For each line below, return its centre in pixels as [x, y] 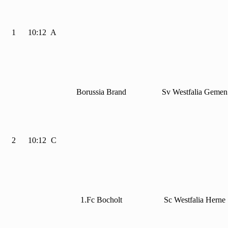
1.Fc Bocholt [101, 200]
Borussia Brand [101, 92]
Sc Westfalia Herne [194, 200]
